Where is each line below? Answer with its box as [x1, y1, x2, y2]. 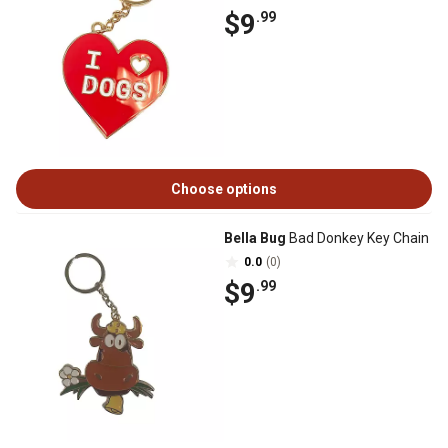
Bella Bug [224, 230, 286, 246]
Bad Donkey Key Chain [286, 230, 429, 246]
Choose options [171, 181, 277, 197]
